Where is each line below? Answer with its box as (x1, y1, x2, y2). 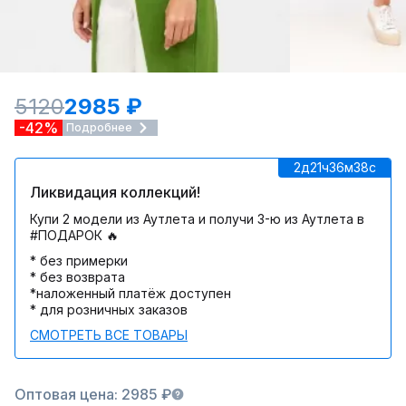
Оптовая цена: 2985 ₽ (14, 385, 171, 403)
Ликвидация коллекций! (30, 183, 200, 201)
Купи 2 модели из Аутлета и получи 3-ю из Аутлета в (30, 211, 364, 227)
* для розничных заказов (30, 302, 188, 317)
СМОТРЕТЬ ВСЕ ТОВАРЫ (30, 327, 188, 343)
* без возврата (30, 269, 125, 285)
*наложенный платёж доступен (30, 285, 231, 301)
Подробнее (66, 121, 132, 134)
